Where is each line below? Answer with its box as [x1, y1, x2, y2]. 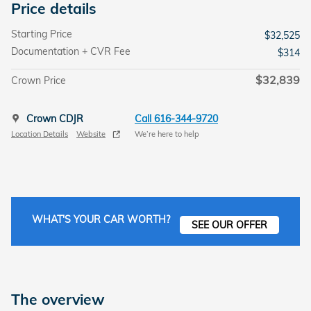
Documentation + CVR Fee [11, 44, 131, 58]
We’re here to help [135, 129, 199, 140]
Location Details [11, 129, 68, 140]
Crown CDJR [26, 112, 83, 125]
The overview [11, 289, 105, 308]
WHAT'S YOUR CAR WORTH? [31, 213, 170, 226]
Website [76, 129, 106, 140]
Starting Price [11, 27, 72, 40]
